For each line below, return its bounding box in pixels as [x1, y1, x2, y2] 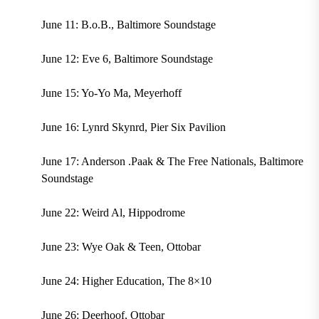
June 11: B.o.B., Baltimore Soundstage [41, 19, 216, 31]
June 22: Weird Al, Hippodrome [41, 206, 185, 219]
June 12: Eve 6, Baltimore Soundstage [41, 53, 213, 66]
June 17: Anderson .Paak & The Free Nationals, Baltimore [41, 155, 303, 168]
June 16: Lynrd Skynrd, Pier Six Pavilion [41, 121, 226, 134]
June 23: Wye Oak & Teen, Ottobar [41, 241, 201, 253]
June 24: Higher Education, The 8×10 [41, 275, 211, 288]
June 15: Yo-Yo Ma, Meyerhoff [41, 87, 182, 100]
